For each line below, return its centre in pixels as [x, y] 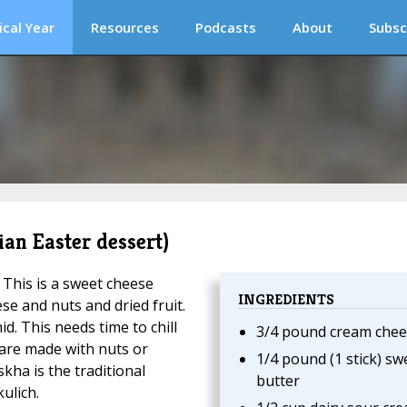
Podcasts [226, 27]
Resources [125, 27]
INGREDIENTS [286, 299]
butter [278, 381]
